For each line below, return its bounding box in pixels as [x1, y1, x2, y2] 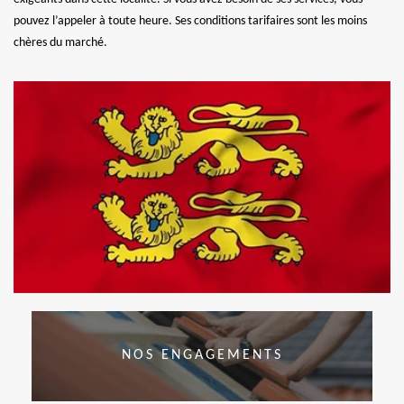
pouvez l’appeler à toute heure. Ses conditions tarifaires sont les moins [14, 14, 367, 28]
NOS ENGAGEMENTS [121, 348, 283, 363]
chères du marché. [14, 35, 107, 50]
